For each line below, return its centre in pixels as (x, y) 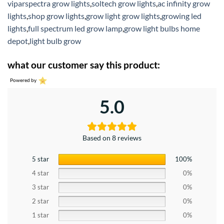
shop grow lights (56, 15)
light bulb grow (55, 40)
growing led (181, 15)
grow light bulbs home (162, 28)
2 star (40, 201)
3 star (40, 187)
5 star (40, 159)
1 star (40, 215)
